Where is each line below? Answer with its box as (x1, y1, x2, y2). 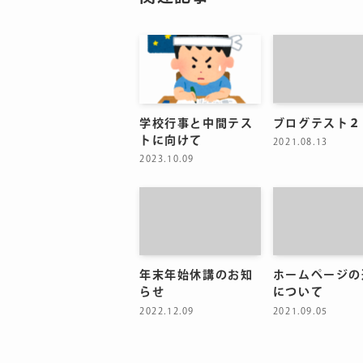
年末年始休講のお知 (139, 267, 254, 284)
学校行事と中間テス (139, 115, 254, 132)
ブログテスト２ (272, 115, 361, 132)
